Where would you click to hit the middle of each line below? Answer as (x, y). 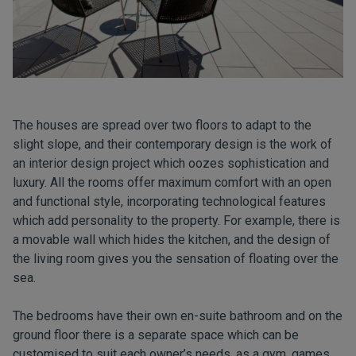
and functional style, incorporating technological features (169, 202)
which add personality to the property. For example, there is (176, 221)
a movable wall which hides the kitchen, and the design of (172, 240)
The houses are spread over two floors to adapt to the (162, 126)
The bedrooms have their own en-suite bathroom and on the (178, 316)
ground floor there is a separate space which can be (156, 335)
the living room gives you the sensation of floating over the (176, 259)
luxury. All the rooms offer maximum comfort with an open (172, 183)
